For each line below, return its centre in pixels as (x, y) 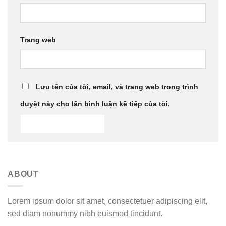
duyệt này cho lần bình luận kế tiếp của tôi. (95, 104)
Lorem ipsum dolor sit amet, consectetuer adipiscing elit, (107, 201)
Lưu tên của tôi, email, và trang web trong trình (117, 87)
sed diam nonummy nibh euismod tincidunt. (85, 214)
